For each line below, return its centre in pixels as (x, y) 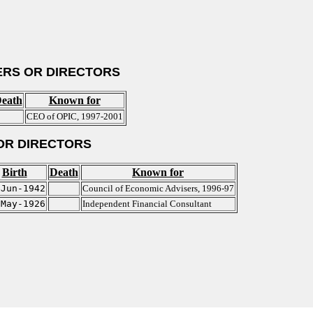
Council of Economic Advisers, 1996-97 (158, 188)
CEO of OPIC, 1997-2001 (74, 116)
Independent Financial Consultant (147, 204)
